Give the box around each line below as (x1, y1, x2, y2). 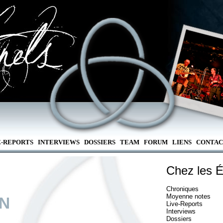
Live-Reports (166, 200, 203, 208)
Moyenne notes (166, 193, 211, 200)
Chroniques (166, 185, 199, 193)
